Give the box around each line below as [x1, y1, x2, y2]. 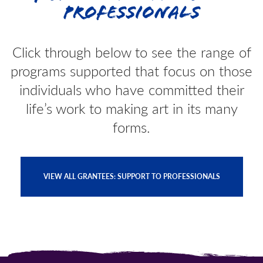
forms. [113, 117, 150, 137]
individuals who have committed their [19, 79, 244, 100]
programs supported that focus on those [11, 60, 252, 81]
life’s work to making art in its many [25, 98, 238, 119]
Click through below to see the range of [12, 42, 251, 62]
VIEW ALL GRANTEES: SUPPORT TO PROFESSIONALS [43, 171, 220, 182]
